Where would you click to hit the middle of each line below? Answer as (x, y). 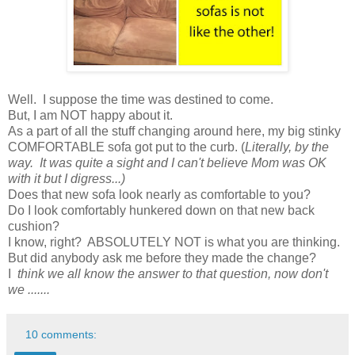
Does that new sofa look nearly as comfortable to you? (159, 195)
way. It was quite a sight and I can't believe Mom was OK (167, 163)
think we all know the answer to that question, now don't (171, 274)
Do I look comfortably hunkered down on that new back (161, 211)
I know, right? (48, 242)
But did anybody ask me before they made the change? (162, 258)
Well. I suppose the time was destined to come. (141, 100)
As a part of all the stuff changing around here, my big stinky (174, 132)
